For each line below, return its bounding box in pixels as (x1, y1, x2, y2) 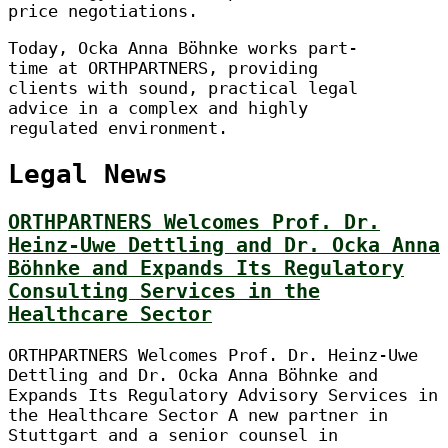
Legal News (8, 159, 168, 190)
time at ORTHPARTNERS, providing (8, 58, 318, 79)
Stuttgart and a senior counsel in (8, 425, 338, 446)
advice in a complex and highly (8, 98, 308, 119)
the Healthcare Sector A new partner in (8, 405, 388, 426)
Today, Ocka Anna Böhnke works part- (8, 38, 358, 59)
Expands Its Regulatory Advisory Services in (8, 385, 438, 406)
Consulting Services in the (8, 279, 320, 303)
